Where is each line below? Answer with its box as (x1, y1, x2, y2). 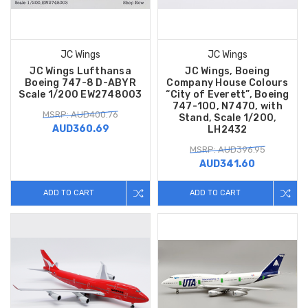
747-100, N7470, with (172, 100, 283, 112)
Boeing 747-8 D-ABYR (25, 76, 136, 89)
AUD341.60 (199, 157, 256, 170)
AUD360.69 (52, 122, 109, 135)
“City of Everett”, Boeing (166, 88, 289, 100)
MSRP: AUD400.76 (43, 109, 118, 120)
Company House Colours (166, 76, 289, 89)
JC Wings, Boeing (185, 65, 270, 77)
